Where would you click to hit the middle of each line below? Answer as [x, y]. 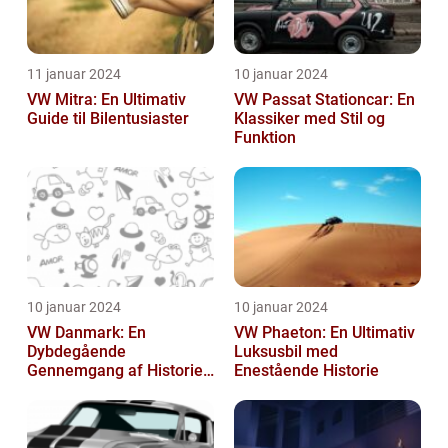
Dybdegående [76, 352]
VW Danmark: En [86, 333]
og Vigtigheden [81, 390]
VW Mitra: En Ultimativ [106, 100]
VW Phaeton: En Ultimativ [324, 333]
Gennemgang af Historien [119, 371]
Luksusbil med [286, 352]
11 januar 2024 [74, 74]
